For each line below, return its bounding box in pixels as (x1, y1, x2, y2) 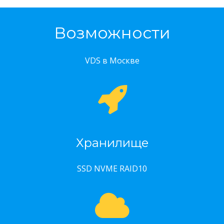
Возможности (53, 23, 170, 42)
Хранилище (75, 135, 148, 150)
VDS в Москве (84, 55, 139, 66)
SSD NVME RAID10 (77, 163, 147, 174)
